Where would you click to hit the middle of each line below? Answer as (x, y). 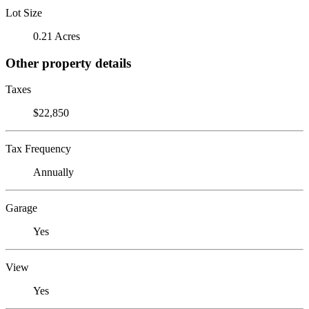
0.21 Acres (57, 36)
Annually (53, 172)
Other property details (68, 63)
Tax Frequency (38, 149)
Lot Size (24, 12)
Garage (21, 208)
